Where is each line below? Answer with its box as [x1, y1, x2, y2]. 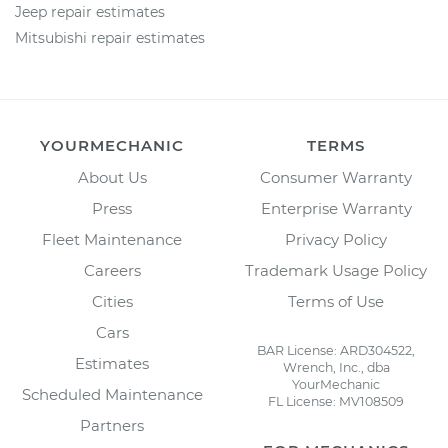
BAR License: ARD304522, [257, 343, 415, 358]
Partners [80, 416, 144, 435]
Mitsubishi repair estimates [15, 29, 205, 47]
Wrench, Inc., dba [282, 360, 390, 375]
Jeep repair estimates [15, 3, 165, 21]
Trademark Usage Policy [245, 261, 427, 280]
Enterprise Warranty [260, 199, 412, 218]
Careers [83, 261, 141, 280]
